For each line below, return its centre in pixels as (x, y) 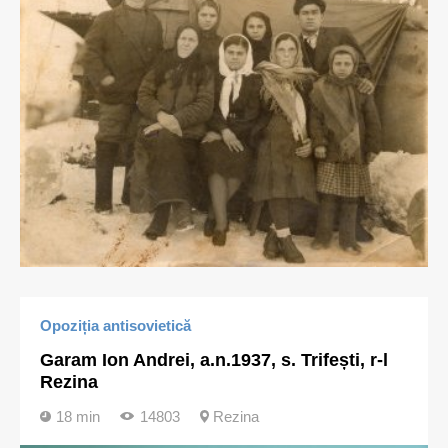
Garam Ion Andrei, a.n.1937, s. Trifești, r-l (214, 360)
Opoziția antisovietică (115, 325)
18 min (78, 416)
